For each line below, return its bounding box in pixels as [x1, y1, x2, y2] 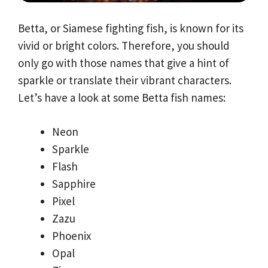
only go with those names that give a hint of [18, 55, 229, 70]
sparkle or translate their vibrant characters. [18, 72, 232, 87]
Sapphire [52, 176, 96, 191]
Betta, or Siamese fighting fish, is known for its [18, 20, 243, 35]
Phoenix [52, 229, 91, 243]
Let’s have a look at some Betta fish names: [18, 90, 226, 105]
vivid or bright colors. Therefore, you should [18, 38, 230, 53]
